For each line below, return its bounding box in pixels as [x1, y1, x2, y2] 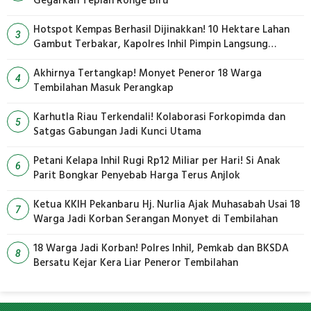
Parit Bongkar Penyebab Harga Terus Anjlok [33, 167, 240, 184]
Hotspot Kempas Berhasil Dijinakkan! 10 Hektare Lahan [33, 21, 289, 38]
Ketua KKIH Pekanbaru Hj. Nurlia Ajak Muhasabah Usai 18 [33, 196, 300, 213]
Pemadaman [33, 50, 90, 67]
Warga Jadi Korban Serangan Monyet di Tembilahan [172, 210, 278, 228]
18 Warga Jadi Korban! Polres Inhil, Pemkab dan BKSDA [33, 239, 289, 257]
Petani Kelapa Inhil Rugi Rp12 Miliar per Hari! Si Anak [33, 152, 280, 169]
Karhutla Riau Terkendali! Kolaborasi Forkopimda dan [33, 108, 285, 126]
